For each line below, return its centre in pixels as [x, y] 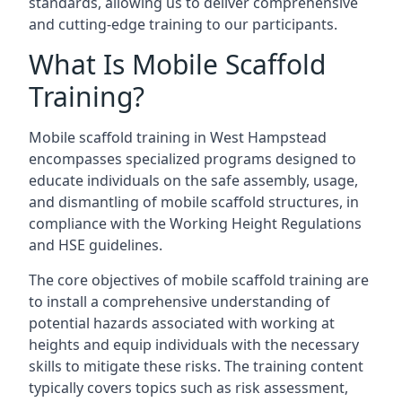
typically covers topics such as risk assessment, [188, 388]
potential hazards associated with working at [182, 323]
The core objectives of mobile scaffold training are [199, 280]
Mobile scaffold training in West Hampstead [178, 137]
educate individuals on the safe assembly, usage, [193, 180]
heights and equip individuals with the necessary [194, 345]
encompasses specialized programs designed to [192, 159]
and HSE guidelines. [96, 245]
